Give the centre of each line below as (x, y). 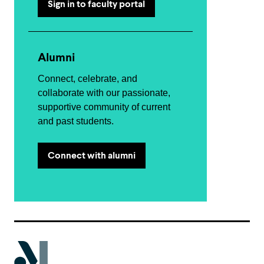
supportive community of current (104, 107)
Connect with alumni (92, 156)
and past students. (76, 121)
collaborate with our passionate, (104, 93)
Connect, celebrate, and (88, 79)
